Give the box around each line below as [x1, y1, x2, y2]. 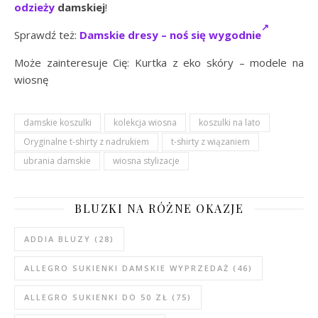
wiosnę [14, 72, 48, 87]
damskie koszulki [23, 116, 92, 128]
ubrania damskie [23, 155, 91, 167]
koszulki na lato [199, 116, 261, 128]
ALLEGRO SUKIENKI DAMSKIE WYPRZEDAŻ [24, 263, 229, 273]
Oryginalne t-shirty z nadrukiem [23, 136, 149, 148]
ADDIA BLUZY [24, 234, 91, 244]
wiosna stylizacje [113, 155, 180, 167]
